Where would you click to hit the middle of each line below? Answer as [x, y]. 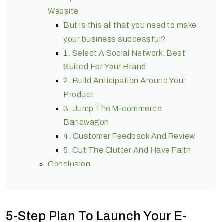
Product [79, 94]
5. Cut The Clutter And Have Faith [127, 150]
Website [63, 11]
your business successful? [115, 39]
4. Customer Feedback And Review [129, 136]
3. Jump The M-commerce [112, 108]
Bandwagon [86, 122]
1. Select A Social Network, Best [124, 53]
